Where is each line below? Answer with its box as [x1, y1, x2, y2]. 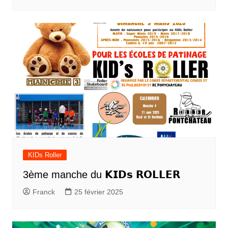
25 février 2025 [74, 188, 123, 196]
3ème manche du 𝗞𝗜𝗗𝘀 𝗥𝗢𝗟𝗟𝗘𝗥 [22, 169, 180, 181]
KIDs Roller [27, 151, 62, 159]
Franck [32, 188, 55, 196]
